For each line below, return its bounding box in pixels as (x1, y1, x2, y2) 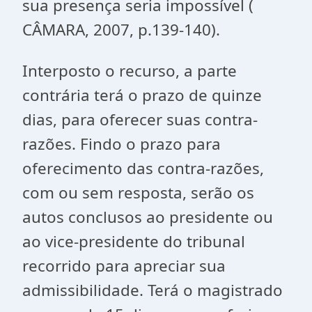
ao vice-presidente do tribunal (22, 231, 245, 252)
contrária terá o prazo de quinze (22, 84, 262, 106)
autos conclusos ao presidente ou (22, 206, 273, 228)
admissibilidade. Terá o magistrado (22, 279, 283, 301)
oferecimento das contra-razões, (22, 157, 264, 179)
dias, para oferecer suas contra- (22, 109, 258, 130)
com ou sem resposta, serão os (22, 182, 254, 203)
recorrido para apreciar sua (22, 255, 226, 276)
